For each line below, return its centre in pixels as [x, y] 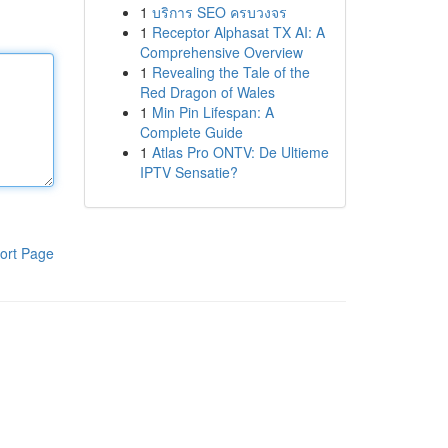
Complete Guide [191, 132]
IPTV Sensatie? [188, 172]
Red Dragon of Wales [207, 92]
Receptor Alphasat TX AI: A [238, 32]
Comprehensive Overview [221, 52]
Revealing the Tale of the [230, 72]
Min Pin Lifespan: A [212, 112]
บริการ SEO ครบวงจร [219, 12]
